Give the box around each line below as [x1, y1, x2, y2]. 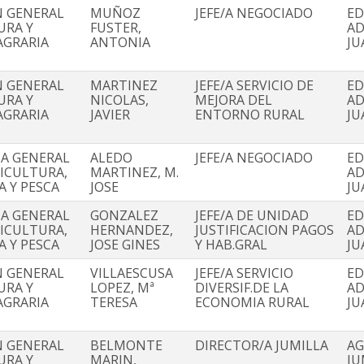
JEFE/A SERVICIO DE [195, 76, 314, 95]
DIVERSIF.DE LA [195, 279, 288, 297]
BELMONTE [90, 336, 162, 355]
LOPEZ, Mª [90, 279, 154, 297]
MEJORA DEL [195, 91, 272, 110]
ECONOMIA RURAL [195, 293, 310, 312]
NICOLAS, [90, 91, 149, 110]
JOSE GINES [90, 236, 160, 254]
